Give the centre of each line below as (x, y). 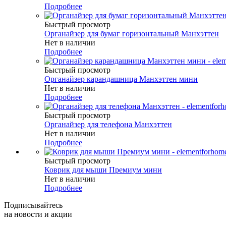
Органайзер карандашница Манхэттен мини (121, 79)
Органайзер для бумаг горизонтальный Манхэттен (132, 33)
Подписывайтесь (33, 205)
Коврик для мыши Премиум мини (103, 169)
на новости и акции (38, 214)
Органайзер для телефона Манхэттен (108, 124)
